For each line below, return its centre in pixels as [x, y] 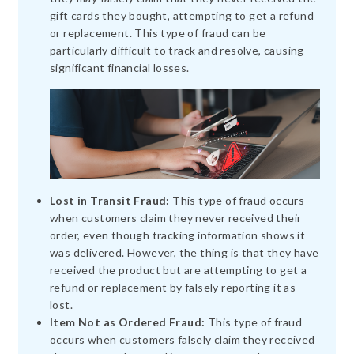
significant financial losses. [120, 67]
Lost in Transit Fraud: [110, 200]
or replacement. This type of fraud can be [158, 32]
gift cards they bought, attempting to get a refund [182, 15]
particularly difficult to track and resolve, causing [177, 50]
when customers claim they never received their [176, 217]
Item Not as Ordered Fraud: [128, 322]
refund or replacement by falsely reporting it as [173, 287]
